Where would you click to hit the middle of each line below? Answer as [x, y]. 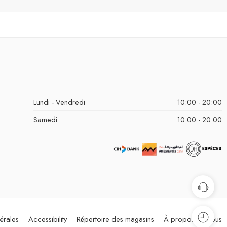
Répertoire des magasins [115, 219]
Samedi [45, 119]
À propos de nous [193, 219]
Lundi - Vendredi [59, 102]
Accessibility [48, 219]
